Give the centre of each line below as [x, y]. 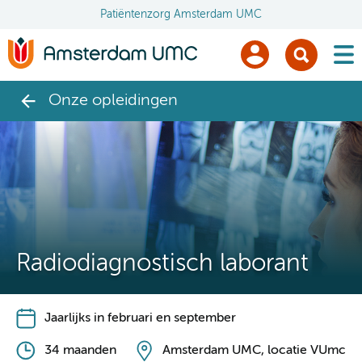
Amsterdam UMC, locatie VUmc [254, 350]
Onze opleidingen [113, 101]
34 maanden [80, 350]
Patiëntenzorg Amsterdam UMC [181, 15]
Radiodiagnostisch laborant [162, 264]
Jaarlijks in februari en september [140, 318]
